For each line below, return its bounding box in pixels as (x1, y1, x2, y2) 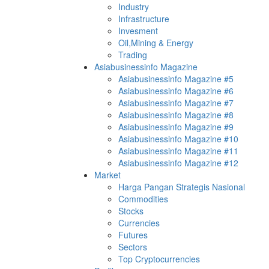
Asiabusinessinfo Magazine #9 (118, 121, 234, 133)
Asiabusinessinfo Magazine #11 (118, 145, 238, 157)
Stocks (118, 205, 144, 217)
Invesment (118, 25, 158, 37)
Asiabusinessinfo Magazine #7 (118, 97, 234, 109)
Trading (118, 49, 147, 61)
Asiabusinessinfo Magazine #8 (118, 109, 234, 121)
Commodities (118, 193, 168, 205)
